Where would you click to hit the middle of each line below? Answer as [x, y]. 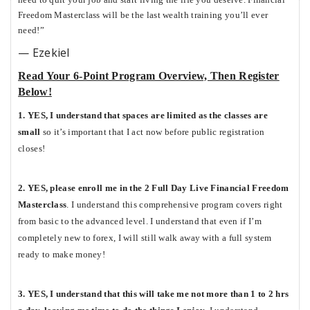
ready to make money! [62, 254]
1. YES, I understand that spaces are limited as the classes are [143, 115]
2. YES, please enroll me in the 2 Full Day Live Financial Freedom [154, 188]
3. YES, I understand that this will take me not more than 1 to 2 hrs [154, 293]
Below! [35, 91]
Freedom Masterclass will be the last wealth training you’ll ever [143, 15]
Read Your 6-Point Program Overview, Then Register [149, 75]
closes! [32, 148]
